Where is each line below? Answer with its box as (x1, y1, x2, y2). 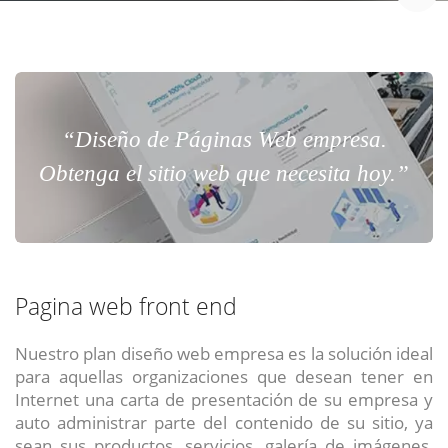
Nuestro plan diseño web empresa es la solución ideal (15, 341, 433, 366)
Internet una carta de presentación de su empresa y (15, 387, 433, 412)
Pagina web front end (15, 291, 237, 323)
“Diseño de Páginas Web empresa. (61, 127, 387, 153)
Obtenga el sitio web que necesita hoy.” (39, 161, 409, 187)
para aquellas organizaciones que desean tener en (15, 364, 433, 389)
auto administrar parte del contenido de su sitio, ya (15, 410, 433, 435)
